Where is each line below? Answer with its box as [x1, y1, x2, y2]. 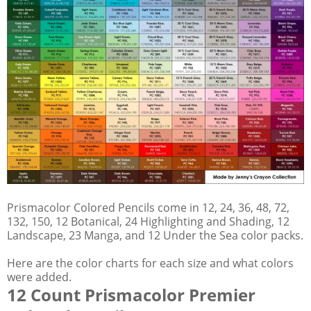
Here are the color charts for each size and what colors [7, 255, 294, 271]
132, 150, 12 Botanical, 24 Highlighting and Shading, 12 [7, 213, 289, 229]
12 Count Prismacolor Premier [7, 283, 255, 306]
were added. [7, 269, 72, 285]
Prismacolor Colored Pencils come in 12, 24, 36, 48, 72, [7, 199, 289, 215]
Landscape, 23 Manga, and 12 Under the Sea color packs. [7, 227, 303, 243]
